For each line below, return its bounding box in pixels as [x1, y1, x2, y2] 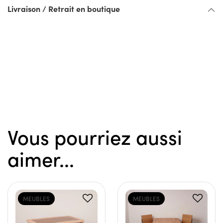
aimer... [7, 145, 74, 173]
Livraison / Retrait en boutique [7, 3, 120, 14]
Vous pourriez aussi [7, 123, 182, 151]
